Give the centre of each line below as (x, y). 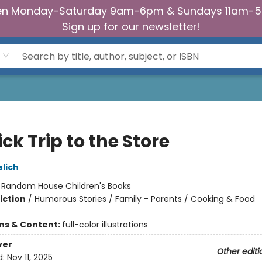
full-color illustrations (105, 225)
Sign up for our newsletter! (131, 27)
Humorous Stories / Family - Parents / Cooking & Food (144, 199)
